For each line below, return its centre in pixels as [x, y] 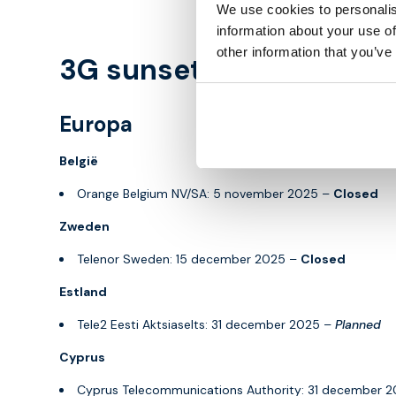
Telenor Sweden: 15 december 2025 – [189, 259]
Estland [83, 291]
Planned [358, 324]
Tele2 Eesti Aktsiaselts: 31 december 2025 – [206, 324]
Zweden [84, 226]
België [79, 160]
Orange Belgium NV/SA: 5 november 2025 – [205, 193]
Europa [96, 124]
